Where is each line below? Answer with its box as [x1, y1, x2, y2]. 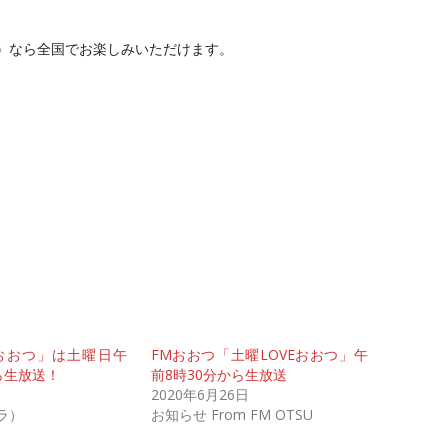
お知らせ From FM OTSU [150, 405, 313, 425]
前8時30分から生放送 [150, 365, 287, 385]
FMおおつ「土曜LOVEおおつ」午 [150, 345, 368, 365]
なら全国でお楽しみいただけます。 [9, 39, 233, 59]
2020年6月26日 [150, 385, 249, 405]
